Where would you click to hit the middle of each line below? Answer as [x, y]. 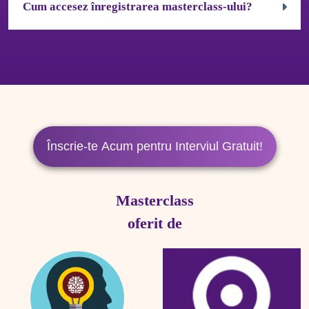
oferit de [154, 223]
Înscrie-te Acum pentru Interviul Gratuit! [154, 147]
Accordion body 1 [62, 51]
